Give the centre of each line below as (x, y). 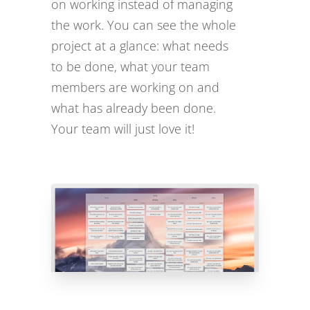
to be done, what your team (130, 66)
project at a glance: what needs (140, 46)
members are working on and (135, 87)
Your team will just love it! (123, 129)
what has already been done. (134, 108)
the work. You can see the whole (144, 25)
